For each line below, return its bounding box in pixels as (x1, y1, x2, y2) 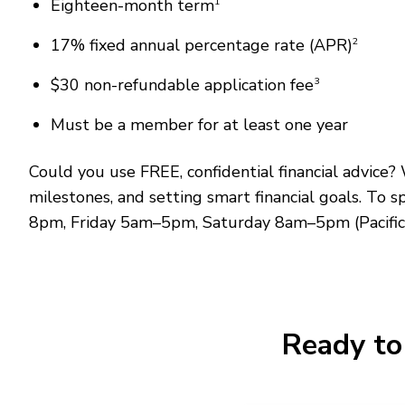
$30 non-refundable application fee (51, 73, 314, 96)
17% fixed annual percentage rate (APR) (51, 33, 353, 56)
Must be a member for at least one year (51, 113, 348, 136)
